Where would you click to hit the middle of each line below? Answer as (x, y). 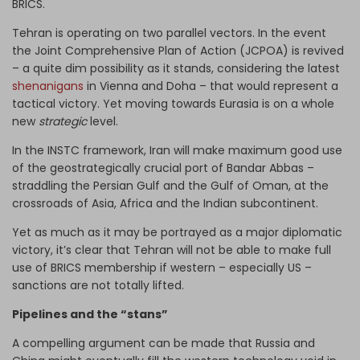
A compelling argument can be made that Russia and (164, 343)
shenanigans (48, 86)
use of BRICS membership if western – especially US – (162, 267)
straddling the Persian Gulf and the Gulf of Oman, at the (170, 185)
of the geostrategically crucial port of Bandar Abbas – (163, 168)
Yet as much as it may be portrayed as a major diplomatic (177, 232)
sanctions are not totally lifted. (98, 285)
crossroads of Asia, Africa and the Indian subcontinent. (165, 203)
